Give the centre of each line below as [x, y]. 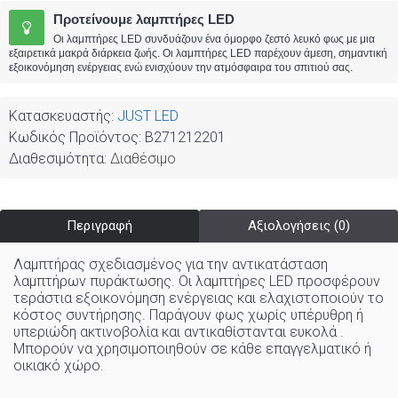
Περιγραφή [99, 226]
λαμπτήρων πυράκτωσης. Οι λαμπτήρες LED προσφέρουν [197, 281]
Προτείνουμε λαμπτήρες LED [144, 19]
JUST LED [148, 116]
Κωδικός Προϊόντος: [77, 137]
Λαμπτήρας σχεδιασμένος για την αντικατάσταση [171, 264]
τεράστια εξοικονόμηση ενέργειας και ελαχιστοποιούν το [199, 298]
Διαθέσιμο [143, 159]
